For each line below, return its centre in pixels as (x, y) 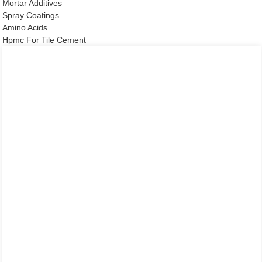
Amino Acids (25, 27)
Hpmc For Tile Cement (44, 39)
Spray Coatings (31, 15)
